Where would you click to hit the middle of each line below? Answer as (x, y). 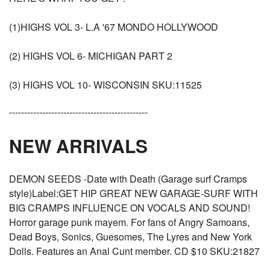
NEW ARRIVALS (78, 146)
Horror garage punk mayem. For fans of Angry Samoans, (129, 222)
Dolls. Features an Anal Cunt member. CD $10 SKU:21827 (134, 251)
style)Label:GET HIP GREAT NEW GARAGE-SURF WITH (133, 193)
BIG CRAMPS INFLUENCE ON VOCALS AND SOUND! (130, 208)
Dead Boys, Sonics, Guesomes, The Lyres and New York (130, 237)
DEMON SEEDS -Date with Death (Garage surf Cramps (128, 179)
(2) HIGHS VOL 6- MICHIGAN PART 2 (91, 56)
